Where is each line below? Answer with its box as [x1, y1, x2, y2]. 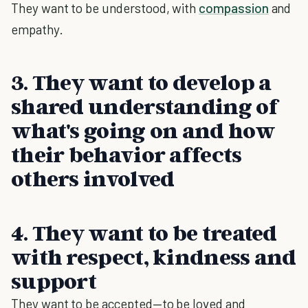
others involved [11, 165, 175, 191]
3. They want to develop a [11, 69, 272, 95]
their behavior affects [11, 141, 242, 167]
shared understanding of [11, 93, 279, 119]
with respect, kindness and [11, 243, 296, 269]
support [11, 267, 97, 294]
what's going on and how [11, 117, 275, 143]
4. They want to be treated [11, 219, 277, 245]
